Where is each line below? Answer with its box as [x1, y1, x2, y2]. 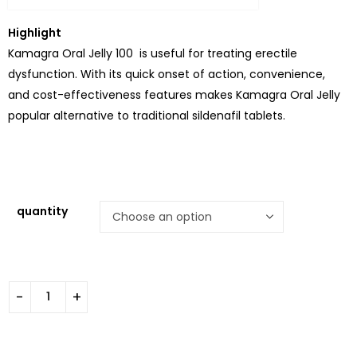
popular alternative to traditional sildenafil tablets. [8, 107, 285, 124]
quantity [16, 202, 68, 219]
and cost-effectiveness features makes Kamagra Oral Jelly [8, 86, 340, 103]
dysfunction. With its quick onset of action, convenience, [8, 65, 325, 82]
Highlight [8, 24, 61, 41]
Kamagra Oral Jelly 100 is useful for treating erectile [8, 45, 297, 61]
